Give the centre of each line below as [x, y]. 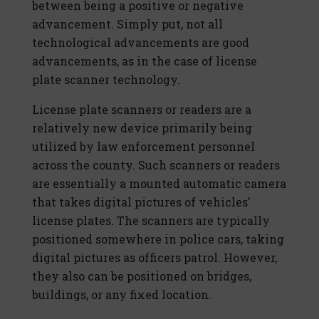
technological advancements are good [141, 43]
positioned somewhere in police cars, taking [158, 239]
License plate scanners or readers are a [142, 110]
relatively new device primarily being [142, 128]
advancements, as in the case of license [145, 61]
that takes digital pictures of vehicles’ [141, 202]
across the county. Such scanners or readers [156, 165]
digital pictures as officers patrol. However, [155, 258]
